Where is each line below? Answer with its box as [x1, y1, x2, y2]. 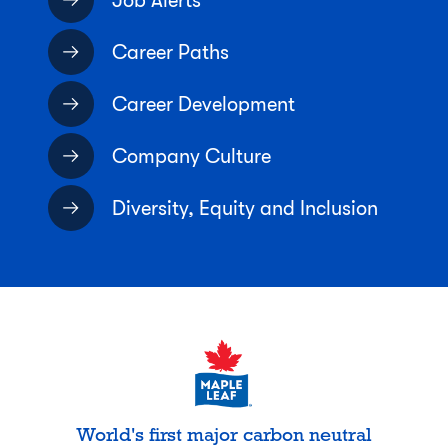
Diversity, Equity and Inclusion [112, 196, 378, 220]
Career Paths [112, 40, 229, 64]
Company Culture [112, 144, 271, 168]
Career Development [112, 92, 295, 116]
